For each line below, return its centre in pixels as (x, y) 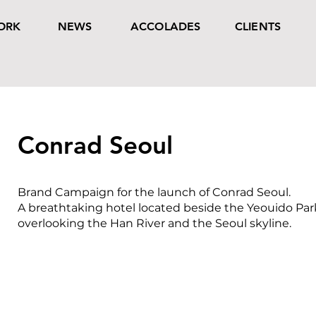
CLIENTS (258, 26)
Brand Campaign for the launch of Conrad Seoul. (154, 192)
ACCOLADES (166, 26)
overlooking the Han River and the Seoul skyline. (154, 223)
